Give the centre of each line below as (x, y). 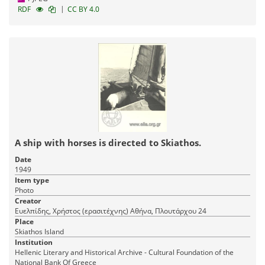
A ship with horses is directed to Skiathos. (108, 143)
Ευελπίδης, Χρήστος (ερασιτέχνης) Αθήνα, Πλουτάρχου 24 (168, 211)
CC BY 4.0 (83, 9)
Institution (34, 243)
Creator (28, 201)
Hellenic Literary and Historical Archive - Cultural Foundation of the (124, 253)
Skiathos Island (39, 232)
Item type (32, 180)
